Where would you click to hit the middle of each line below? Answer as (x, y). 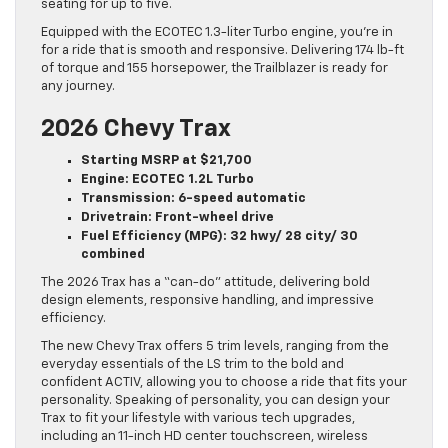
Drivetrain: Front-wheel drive (177, 217)
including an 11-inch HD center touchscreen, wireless (204, 436)
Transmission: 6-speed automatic (193, 198)
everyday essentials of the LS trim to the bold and (192, 364)
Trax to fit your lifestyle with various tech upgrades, (198, 418)
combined (113, 254)
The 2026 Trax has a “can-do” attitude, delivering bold (205, 282)
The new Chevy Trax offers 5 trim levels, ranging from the (215, 346)
